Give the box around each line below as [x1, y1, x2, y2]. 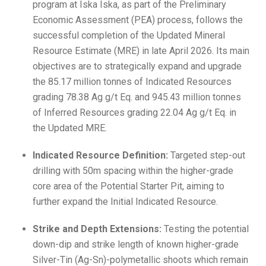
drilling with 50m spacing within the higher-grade [33, 165, 233, 176]
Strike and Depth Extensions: [33, 223, 161, 235]
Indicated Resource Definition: [33, 150, 168, 161]
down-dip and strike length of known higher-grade [33, 239, 239, 250]
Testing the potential [161, 223, 249, 235]
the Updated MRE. [33, 122, 107, 134]
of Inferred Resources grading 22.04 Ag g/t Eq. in [33, 107, 236, 118]
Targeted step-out [168, 150, 245, 161]
